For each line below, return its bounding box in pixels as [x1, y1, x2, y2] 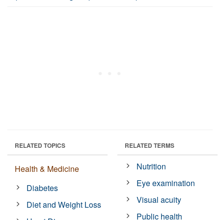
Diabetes [27, 182, 58, 193]
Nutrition [137, 160, 166, 172]
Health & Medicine [15, 163, 79, 174]
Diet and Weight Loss [27, 198, 102, 210]
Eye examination [137, 177, 195, 189]
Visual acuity [137, 193, 182, 205]
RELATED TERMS [125, 140, 174, 150]
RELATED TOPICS [15, 140, 65, 150]
